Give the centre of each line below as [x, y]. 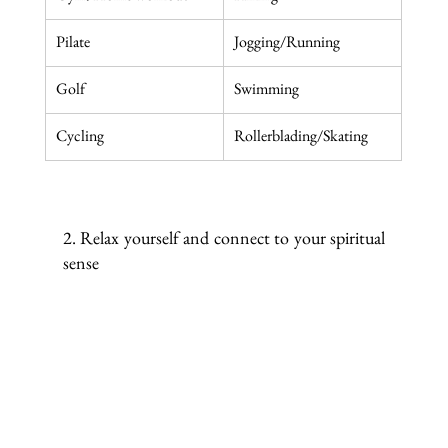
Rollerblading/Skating [300, 135]
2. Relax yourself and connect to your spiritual [224, 237]
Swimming [266, 88]
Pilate [72, 41]
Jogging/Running [286, 41]
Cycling [79, 135]
